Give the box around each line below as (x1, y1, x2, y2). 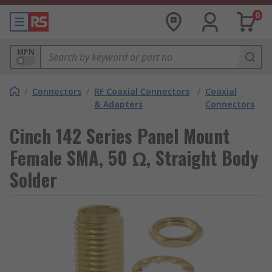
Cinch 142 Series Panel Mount (10, 122, 229, 149)
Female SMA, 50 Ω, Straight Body (10, 144, 259, 171)
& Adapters (94, 98, 143, 110)
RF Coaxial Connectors (94, 86, 189, 97)
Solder (10, 166, 57, 193)
